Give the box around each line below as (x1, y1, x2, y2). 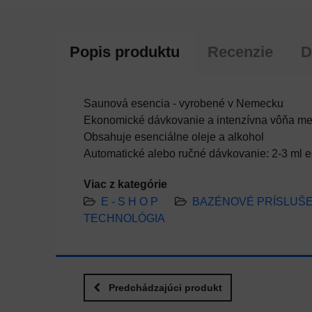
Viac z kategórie (83, 178, 167, 190)
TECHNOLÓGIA (83, 212, 165, 224)
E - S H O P (100, 196, 158, 208)
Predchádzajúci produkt (108, 281, 222, 293)
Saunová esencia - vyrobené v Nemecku (83, 97, 283, 109)
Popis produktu (69, 43, 180, 61)
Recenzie (207, 43, 273, 61)
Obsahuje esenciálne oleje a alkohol (83, 131, 264, 143)
